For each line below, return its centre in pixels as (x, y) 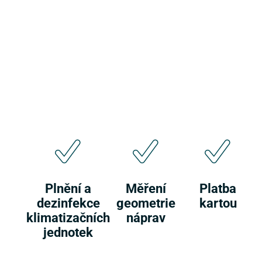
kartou (218, 203)
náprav (146, 218)
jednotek (68, 232)
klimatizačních (68, 218)
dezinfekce (68, 203)
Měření (146, 188)
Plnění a (68, 188)
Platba (218, 188)
